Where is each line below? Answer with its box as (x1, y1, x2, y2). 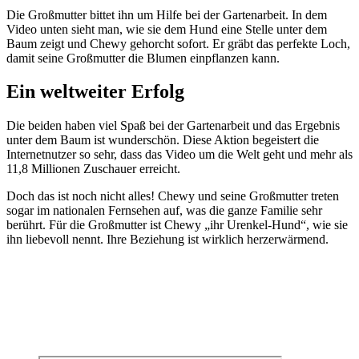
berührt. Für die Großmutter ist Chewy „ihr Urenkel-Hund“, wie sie (6, 218, 348, 232)
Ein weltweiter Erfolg (6, 81, 184, 103)
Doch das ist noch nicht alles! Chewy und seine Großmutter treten (6, 189, 339, 204)
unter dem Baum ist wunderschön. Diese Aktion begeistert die (6, 133, 319, 147)
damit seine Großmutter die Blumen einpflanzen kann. (6, 50, 280, 65)
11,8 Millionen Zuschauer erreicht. (6, 162, 180, 176)
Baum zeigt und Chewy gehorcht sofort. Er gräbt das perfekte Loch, (6, 36, 350, 50)
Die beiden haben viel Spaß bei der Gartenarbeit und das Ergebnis (6, 119, 340, 133)
